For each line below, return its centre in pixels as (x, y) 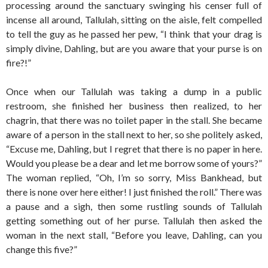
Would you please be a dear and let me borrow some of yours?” (134, 163)
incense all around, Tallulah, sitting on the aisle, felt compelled (134, 19)
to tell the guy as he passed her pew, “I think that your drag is (134, 34)
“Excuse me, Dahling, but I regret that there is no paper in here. (134, 149)
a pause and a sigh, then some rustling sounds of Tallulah (134, 206)
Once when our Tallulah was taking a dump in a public (134, 91)
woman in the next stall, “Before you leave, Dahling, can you (134, 235)
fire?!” (19, 63)
